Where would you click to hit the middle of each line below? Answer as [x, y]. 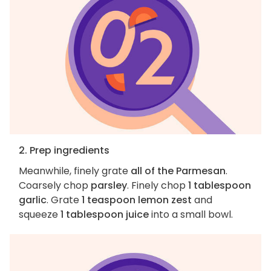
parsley [109, 186]
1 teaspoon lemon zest [137, 200]
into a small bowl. [191, 215]
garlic [33, 200]
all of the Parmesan [178, 171]
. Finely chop [158, 186]
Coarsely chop [55, 186]
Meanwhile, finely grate [75, 171]
